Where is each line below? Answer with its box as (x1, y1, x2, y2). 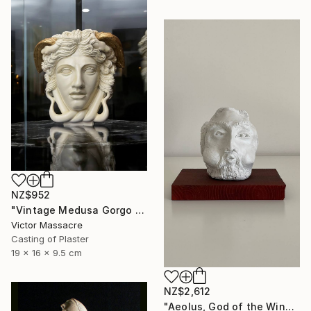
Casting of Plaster (11, 233, 89, 245)
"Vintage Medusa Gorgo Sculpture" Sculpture (135, 204, 144, 217)
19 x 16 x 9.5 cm (11, 247, 82, 259)
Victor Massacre (11, 219, 83, 231)
